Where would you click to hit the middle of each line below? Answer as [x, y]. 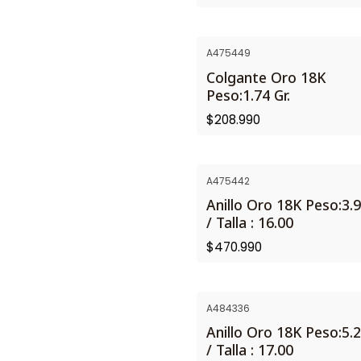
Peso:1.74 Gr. [248, 95]
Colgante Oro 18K [266, 77]
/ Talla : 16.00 [250, 222]
